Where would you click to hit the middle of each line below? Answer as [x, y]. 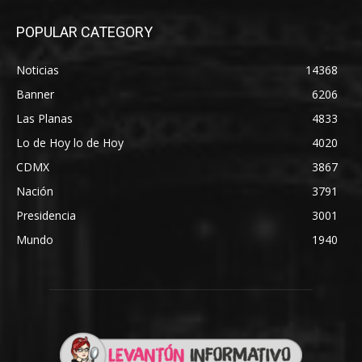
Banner [35, 94]
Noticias [38, 69]
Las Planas [44, 118]
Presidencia [46, 215]
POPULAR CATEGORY [84, 32]
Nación [35, 191]
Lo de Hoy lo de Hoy [70, 142]
